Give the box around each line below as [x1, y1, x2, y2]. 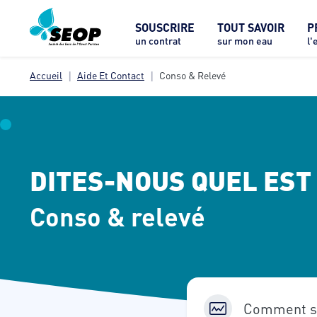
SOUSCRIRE [135, 20, 195, 35]
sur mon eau [217, 35, 272, 47]
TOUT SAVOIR [217, 20, 284, 35]
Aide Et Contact [77, 69, 144, 81]
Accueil [30, 69, 62, 81]
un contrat [135, 35, 181, 47]
